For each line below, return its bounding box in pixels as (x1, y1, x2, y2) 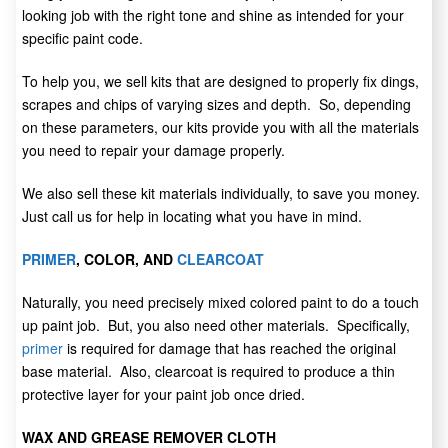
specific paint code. (22, 28, 143, 49)
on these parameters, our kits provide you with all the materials (22, 117, 419, 138)
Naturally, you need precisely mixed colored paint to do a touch (22, 292, 419, 313)
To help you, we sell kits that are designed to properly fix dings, (22, 71, 419, 92)
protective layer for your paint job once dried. (22, 384, 305, 405)
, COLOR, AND (76, 249, 177, 270)
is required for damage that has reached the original (63, 338, 396, 359)
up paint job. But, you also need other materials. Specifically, (22, 315, 410, 336)
